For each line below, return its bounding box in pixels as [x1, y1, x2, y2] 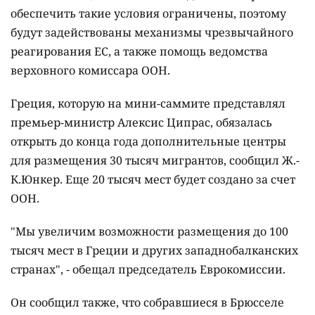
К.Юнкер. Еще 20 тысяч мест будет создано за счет [11, 172, 295, 188]
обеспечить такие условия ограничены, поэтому [11, 6, 286, 22]
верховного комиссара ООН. [11, 63, 170, 79]
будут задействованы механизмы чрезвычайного [11, 25, 293, 41]
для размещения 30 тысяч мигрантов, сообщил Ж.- [11, 153, 300, 169]
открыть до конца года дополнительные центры [11, 134, 286, 150]
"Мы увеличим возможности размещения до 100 [11, 224, 288, 240]
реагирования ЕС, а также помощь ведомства [11, 44, 268, 60]
